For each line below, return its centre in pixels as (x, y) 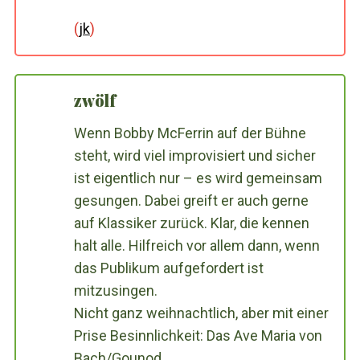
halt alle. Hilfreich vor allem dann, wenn (196, 245)
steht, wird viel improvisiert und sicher (194, 155)
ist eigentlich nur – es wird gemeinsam (198, 178)
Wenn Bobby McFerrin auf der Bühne (190, 133)
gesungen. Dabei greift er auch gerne (191, 200)
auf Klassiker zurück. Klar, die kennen (191, 223)
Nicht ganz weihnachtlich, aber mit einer (201, 313)
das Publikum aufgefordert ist (168, 268)
